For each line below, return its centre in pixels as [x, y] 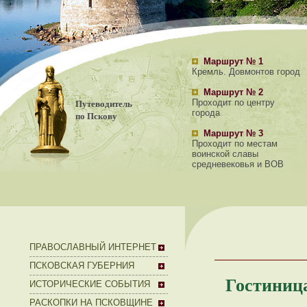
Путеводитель [104, 103]
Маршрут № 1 [233, 61]
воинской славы [225, 154]
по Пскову [96, 116]
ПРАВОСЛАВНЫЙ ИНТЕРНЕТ [93, 247]
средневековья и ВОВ [238, 164]
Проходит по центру [233, 102]
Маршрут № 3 [233, 133]
